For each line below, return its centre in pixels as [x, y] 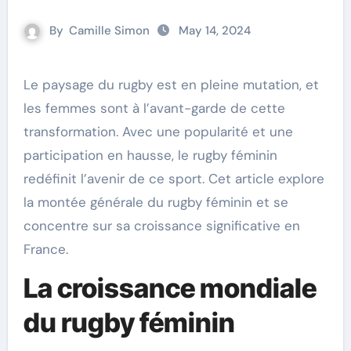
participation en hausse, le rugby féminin [150, 155]
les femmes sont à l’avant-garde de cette [154, 108]
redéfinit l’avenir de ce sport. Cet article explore [174, 179]
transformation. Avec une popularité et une [158, 132]
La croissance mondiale [170, 288]
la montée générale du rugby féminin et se [156, 202]
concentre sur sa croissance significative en [161, 226]
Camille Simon [109, 31]
